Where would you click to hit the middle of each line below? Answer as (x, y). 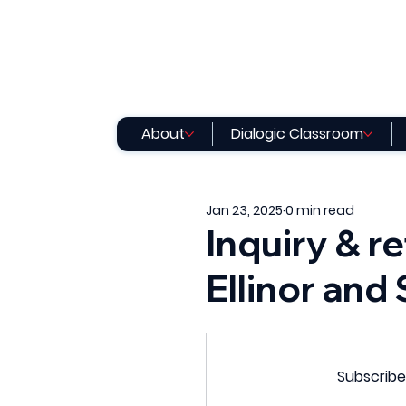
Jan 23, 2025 (245, 211)
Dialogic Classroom (298, 133)
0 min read (320, 211)
